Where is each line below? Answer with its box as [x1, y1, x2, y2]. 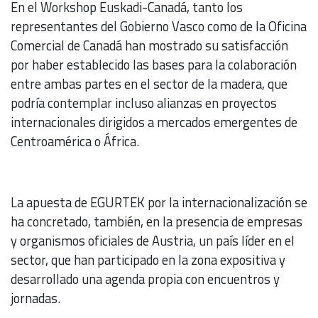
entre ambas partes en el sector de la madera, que [11, 74, 287, 94]
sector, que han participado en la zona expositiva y [11, 250, 285, 270]
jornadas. [11, 288, 60, 309]
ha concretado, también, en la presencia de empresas [11, 212, 302, 232]
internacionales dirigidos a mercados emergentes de [11, 112, 297, 133]
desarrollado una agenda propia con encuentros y [11, 269, 280, 290]
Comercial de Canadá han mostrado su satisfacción [11, 35, 288, 56]
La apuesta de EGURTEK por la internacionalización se [11, 192, 307, 213]
